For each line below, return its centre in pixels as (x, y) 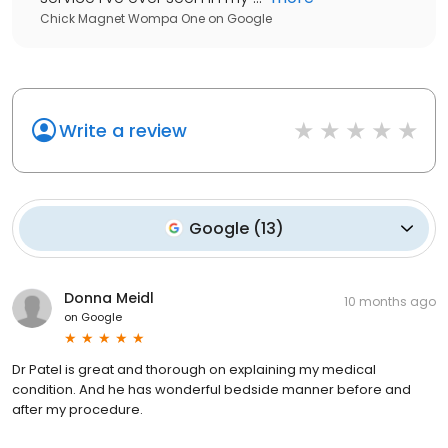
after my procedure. (77, 409)
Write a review (123, 130)
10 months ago (390, 301)
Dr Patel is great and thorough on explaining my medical (194, 369)
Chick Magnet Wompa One (122, 18)
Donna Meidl (109, 297)
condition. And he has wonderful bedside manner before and (211, 389)
